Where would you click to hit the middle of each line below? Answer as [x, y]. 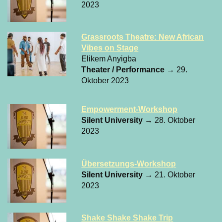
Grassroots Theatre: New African [143, 37]
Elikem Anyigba [109, 59]
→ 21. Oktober [170, 174]
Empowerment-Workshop [130, 110]
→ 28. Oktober [170, 120]
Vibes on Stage [110, 48]
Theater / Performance [124, 70]
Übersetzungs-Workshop [129, 164]
